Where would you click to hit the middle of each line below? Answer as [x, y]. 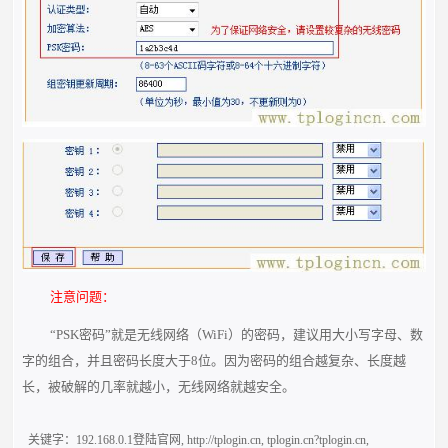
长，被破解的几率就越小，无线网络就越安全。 [159, 386]
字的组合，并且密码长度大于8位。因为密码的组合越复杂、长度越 [214, 360]
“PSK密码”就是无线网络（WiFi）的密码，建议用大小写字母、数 [236, 334]
